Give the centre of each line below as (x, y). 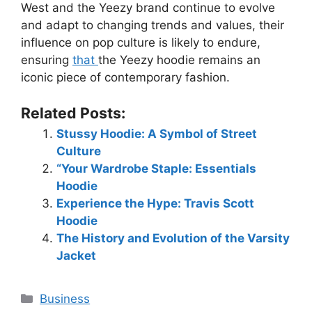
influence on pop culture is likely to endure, (141, 42)
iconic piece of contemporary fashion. (125, 77)
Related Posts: (73, 112)
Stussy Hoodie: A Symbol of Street (157, 133)
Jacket (76, 255)
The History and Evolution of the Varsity (173, 238)
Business (65, 298)
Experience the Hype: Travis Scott (155, 203)
